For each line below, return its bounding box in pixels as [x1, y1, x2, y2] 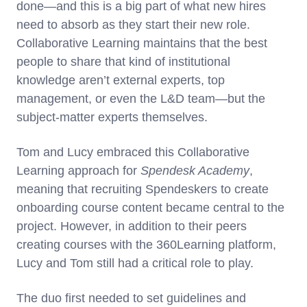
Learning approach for [16, 163, 140, 177]
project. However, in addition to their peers [16, 219, 247, 233]
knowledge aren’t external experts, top [16, 73, 225, 87]
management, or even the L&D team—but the [16, 91, 265, 106]
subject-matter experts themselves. [16, 110, 208, 124]
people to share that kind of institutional [16, 54, 230, 69]
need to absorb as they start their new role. [16, 17, 250, 32]
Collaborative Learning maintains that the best [16, 36, 267, 50]
